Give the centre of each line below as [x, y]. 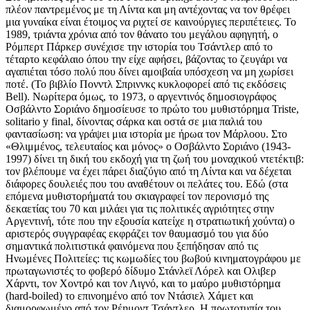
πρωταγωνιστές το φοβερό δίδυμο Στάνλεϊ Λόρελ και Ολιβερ [141, 271]
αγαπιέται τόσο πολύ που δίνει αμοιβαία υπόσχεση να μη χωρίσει [149, 72]
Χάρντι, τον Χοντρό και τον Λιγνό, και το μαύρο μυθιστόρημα [143, 284]
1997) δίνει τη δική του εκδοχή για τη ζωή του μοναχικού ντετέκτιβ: [155, 159]
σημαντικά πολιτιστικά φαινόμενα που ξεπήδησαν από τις [132, 246]
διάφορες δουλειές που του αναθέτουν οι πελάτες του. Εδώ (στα [147, 184]
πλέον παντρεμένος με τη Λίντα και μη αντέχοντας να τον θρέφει [148, 10]
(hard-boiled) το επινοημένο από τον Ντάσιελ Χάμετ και [129, 296]
